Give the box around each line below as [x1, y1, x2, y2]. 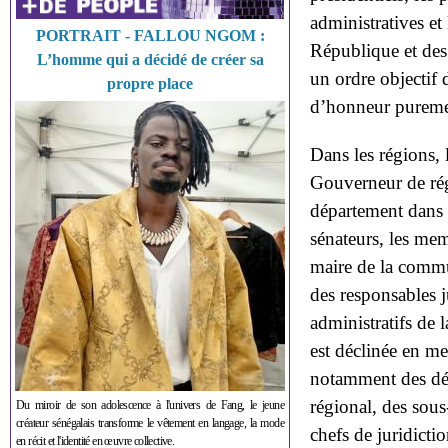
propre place [107, 75, 193, 92]
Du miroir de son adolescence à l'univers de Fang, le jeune [16, 398, 284, 412]
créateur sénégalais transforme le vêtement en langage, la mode [16, 416, 284, 430]
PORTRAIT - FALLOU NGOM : [35, 27, 265, 44]
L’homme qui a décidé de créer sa [36, 51, 264, 68]
